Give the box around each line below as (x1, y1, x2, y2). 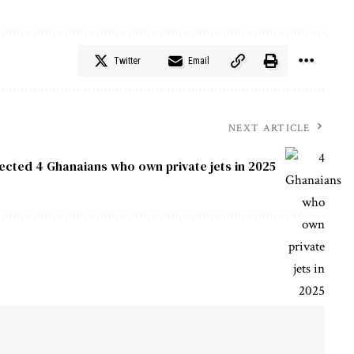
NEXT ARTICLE (228, 121, 311, 135)
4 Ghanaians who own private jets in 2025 (35, 157, 276, 175)
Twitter (113, 55, 141, 66)
